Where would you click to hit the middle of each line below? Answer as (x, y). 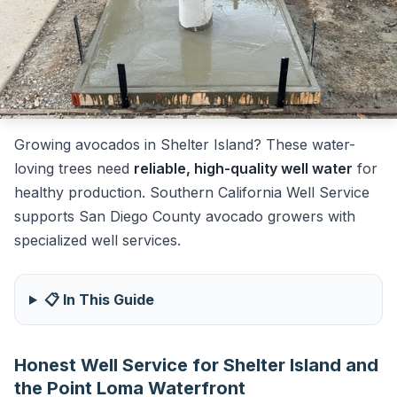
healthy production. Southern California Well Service (192, 192)
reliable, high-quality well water (243, 168)
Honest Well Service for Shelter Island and (196, 365)
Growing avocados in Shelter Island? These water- (185, 144)
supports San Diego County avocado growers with (185, 216)
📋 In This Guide (99, 300)
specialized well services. (97, 240)
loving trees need (74, 168)
